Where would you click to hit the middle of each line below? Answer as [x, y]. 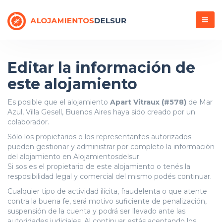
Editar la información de [101, 68]
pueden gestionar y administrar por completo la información [111, 147]
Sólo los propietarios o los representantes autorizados [99, 137]
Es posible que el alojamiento [59, 102]
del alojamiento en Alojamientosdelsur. [74, 157]
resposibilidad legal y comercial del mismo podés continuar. [110, 176]
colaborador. [28, 122]
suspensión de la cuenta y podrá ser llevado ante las [96, 211]
